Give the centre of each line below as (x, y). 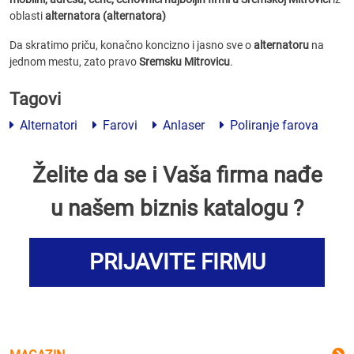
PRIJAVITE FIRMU (177, 262)
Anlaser (182, 125)
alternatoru (281, 45)
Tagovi (35, 99)
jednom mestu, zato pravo (74, 62)
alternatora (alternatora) (105, 16)
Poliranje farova (273, 125)
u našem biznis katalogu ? (177, 208)
